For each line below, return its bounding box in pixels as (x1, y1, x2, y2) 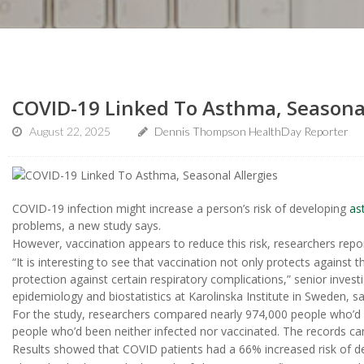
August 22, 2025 (29, 124, 110, 138)
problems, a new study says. (12, 217, 161, 233)
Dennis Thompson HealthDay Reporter (152, 124, 349, 138)
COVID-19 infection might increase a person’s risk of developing (12, 200, 349, 216)
